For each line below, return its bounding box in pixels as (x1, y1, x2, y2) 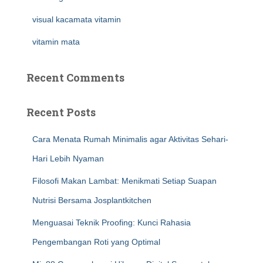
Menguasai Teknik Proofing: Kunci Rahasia (32, 218, 191, 227)
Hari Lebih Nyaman (32, 154, 104, 163)
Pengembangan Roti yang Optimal (32, 237, 160, 247)
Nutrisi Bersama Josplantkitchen (32, 195, 151, 205)
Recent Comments (26, 70, 124, 85)
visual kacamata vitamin (32, 15, 121, 24)
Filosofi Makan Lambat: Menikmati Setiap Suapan (32, 176, 217, 186)
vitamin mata (32, 37, 80, 46)
